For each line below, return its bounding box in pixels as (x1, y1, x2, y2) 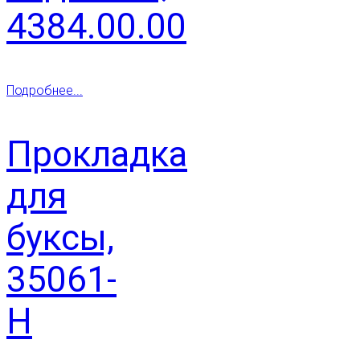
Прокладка (6, 133, 187, 175)
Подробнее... (6, 82, 83, 98)
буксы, (6, 216, 114, 259)
